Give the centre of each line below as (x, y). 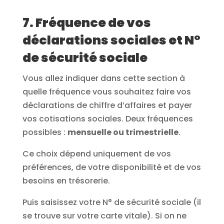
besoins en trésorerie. (66, 180)
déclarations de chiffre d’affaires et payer (107, 105)
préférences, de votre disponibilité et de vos (111, 167)
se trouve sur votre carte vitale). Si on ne (104, 215)
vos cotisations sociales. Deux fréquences (107, 118)
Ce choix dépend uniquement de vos (96, 153)
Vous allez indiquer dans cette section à (103, 78)
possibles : (45, 132)
